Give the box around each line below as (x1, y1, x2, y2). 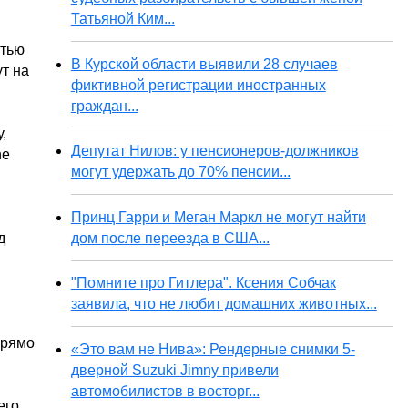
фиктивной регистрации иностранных (70, 76, 326, 93)
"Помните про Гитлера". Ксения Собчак (70, 275, 336, 291)
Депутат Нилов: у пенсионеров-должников (70, 143, 359, 159)
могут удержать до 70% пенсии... (70, 164, 291, 180)
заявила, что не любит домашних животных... (70, 296, 377, 312)
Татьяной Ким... (70, 11, 175, 26)
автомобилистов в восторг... (70, 382, 260, 399)
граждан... (70, 97, 138, 114)
